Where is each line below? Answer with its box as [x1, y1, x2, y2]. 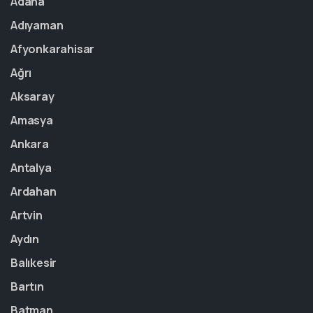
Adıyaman [10, 17, 64, 33]
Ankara [10, 136, 49, 152]
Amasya [10, 112, 53, 128]
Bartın [10, 279, 44, 294]
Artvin [10, 208, 43, 223]
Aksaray [10, 89, 54, 104]
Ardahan [10, 184, 57, 199]
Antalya [10, 160, 52, 175]
